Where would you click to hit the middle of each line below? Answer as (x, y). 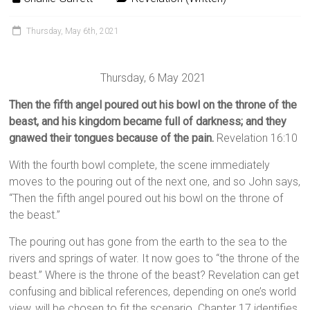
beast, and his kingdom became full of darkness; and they (148, 122)
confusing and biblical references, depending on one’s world (153, 292)
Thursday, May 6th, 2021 (73, 31)
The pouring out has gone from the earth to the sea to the (148, 242)
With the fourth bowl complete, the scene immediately (140, 165)
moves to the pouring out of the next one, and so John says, (155, 182)
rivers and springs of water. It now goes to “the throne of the (155, 259)
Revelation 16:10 (256, 138)
